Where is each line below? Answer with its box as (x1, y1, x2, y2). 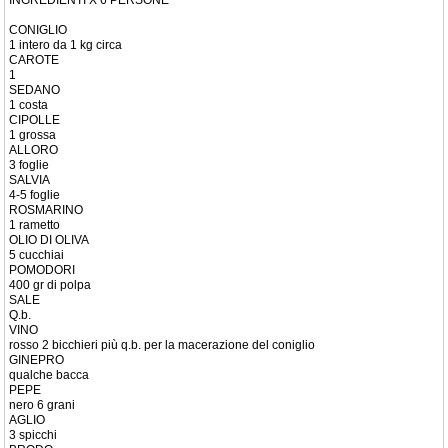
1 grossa (9, 128, 56, 142)
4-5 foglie (9, 188, 60, 202)
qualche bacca (9, 368, 89, 382)
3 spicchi (9, 428, 57, 442)
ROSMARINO (9, 203, 83, 217)
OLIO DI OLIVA (9, 233, 89, 247)
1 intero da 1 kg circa (9, 38, 122, 52)
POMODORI (9, 263, 75, 277)
